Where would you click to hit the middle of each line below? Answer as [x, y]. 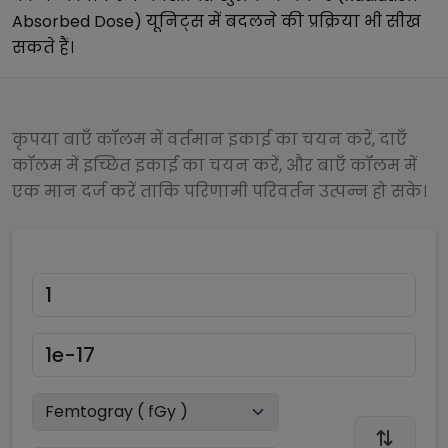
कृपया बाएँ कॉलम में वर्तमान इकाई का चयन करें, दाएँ [209, 139]
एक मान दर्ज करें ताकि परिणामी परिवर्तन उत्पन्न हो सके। [219, 191]
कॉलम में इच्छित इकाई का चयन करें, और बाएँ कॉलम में [214, 165]
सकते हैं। [43, 47]
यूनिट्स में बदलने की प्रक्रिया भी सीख [281, 21]
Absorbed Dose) [77, 21]
